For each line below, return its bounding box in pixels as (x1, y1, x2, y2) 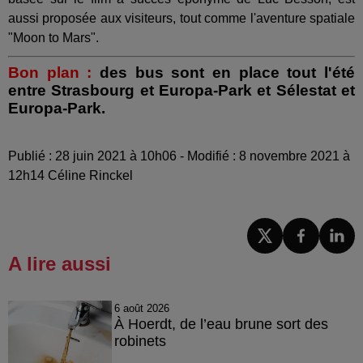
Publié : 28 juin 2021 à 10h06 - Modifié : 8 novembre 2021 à (8, 148, 350, 163)
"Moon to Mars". (8, 30, 99, 45)
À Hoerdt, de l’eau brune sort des (113, 316, 328, 332)
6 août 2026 (113, 302, 169, 314)
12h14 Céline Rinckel (8, 168, 133, 182)
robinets (113, 333, 166, 349)
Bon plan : (8, 63, 92, 81)
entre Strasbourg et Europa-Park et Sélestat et (8, 81, 355, 99)
